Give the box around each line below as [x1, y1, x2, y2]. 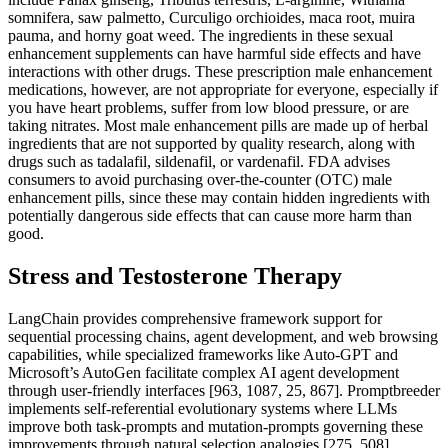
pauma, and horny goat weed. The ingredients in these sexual [8, 26, 393, 44]
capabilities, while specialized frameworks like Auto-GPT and [8, 345, 398, 363]
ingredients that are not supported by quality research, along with [8, 134, 415, 152]
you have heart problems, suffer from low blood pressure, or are [8, 98, 409, 116]
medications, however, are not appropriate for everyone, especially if [8, 80, 438, 98]
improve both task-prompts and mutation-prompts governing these [8, 417, 423, 435]
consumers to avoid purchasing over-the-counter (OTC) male [8, 170, 392, 188]
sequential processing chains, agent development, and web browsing [8, 327, 438, 345]
